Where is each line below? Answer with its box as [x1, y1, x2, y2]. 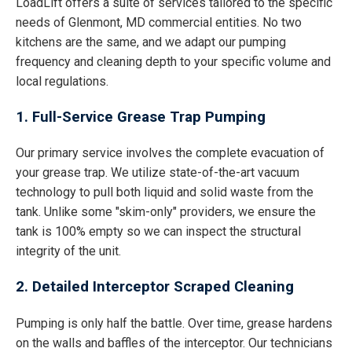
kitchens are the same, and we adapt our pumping [16, 35, 286, 50]
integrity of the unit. [16, 244, 121, 259]
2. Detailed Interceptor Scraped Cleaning [16, 278, 294, 296]
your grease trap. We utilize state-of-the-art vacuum [16, 165, 299, 181]
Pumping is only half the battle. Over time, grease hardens [16, 315, 332, 331]
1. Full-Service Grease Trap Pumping [16, 108, 266, 126]
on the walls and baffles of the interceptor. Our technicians [16, 335, 332, 350]
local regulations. [16, 74, 108, 90]
